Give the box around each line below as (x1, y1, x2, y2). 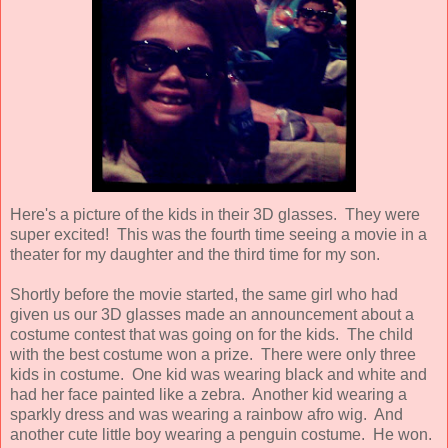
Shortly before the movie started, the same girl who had (10, 285, 398, 303)
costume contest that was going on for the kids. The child (10, 325, 413, 343)
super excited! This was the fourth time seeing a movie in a (10, 225, 427, 243)
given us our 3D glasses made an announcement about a (10, 305, 414, 323)
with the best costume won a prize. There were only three (10, 345, 416, 363)
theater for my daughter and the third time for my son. (10, 245, 380, 263)
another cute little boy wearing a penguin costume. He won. (10, 425, 436, 443)
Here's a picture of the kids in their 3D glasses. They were (10, 205, 420, 223)
